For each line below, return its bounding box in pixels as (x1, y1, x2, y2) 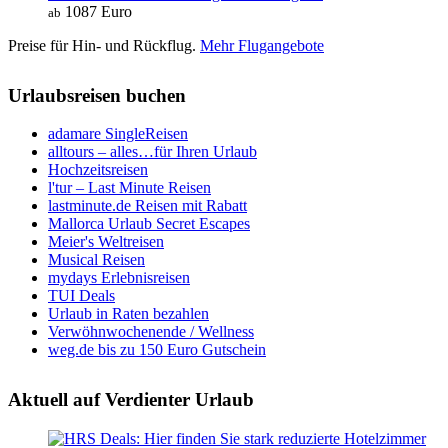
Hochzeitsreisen (48, 161, 148, 179)
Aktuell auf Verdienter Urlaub (8, 389, 254, 411)
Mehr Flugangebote (200, 36, 324, 54)
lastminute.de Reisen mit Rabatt (48, 197, 247, 215)
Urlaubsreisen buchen (8, 84, 186, 106)
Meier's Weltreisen (48, 233, 164, 251)
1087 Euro (61, 2, 132, 20)
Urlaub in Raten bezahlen (48, 305, 209, 323)
